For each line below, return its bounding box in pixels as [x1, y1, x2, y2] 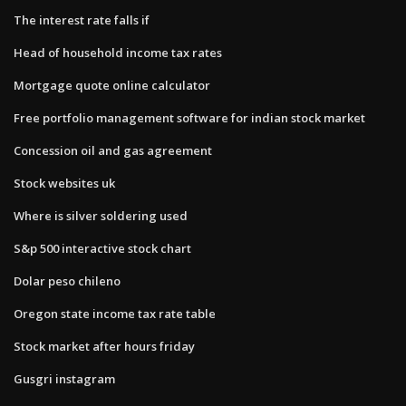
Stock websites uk [14, 174, 115, 191]
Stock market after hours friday [14, 337, 195, 354]
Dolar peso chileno [14, 272, 121, 289]
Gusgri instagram [14, 370, 115, 387]
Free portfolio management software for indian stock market [14, 109, 365, 126]
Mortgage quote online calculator [14, 76, 210, 93]
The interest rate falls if [14, 11, 150, 28]
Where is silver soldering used [14, 207, 188, 224]
